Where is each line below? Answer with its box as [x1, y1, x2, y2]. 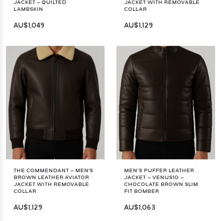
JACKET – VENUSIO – [124, 175, 184, 180]
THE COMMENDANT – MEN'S [14, 168, 93, 173]
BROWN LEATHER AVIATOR [14, 175, 89, 180]
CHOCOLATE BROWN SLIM [124, 182, 198, 187]
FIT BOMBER [124, 188, 159, 194]
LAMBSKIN [14, 6, 43, 12]
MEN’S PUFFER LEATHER [124, 168, 194, 173]
